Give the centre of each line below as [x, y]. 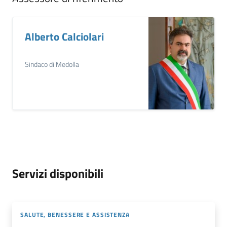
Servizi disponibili [58, 174]
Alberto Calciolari [64, 37]
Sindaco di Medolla [52, 64]
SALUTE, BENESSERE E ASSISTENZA [75, 214]
